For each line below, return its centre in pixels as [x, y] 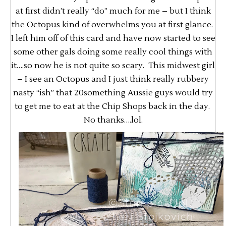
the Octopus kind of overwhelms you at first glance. [113, 25]
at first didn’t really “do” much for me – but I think [113, 11]
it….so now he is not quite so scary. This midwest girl [113, 66]
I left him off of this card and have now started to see [113, 39]
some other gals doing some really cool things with [113, 52]
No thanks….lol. [113, 120]
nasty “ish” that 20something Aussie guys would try [113, 93]
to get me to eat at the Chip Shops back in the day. [113, 107]
